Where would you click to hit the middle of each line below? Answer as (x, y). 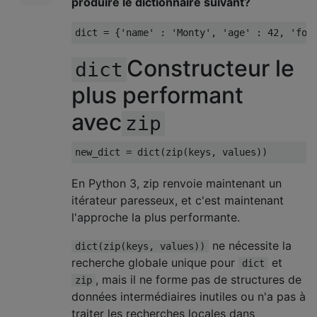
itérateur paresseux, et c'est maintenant (178, 200)
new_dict (100, 152)
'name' (137, 33)
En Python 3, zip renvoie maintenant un (177, 183)
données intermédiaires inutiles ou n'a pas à (189, 296)
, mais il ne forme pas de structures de (198, 279)
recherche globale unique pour (155, 263)
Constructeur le (211, 68)
